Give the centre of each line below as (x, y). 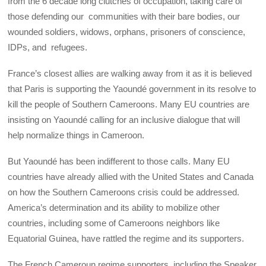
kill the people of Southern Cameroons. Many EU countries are (129, 104)
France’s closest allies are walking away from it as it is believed (130, 73)
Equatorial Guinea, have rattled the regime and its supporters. (126, 239)
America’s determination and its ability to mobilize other (114, 208)
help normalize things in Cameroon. (76, 135)
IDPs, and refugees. (48, 47)
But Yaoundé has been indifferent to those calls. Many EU (119, 161)
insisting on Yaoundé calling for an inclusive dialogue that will (124, 119)
